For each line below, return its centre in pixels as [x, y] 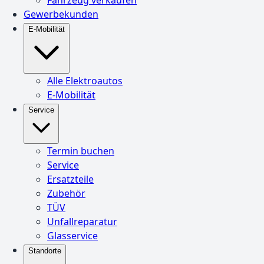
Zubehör [66, 193]
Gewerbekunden [61, 14]
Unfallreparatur [82, 221]
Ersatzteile [70, 179]
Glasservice [72, 235]
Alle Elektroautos [85, 80]
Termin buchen [81, 151]
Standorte [45, 250]
